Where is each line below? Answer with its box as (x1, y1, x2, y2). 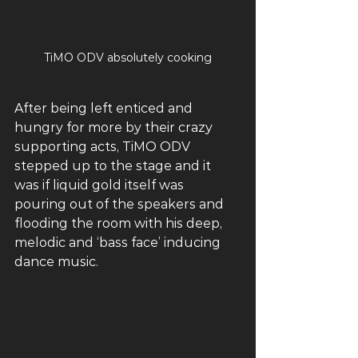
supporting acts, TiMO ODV (14, 138, 193, 154)
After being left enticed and (14, 100, 196, 116)
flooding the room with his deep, (14, 215, 225, 231)
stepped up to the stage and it (14, 157, 214, 173)
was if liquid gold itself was (14, 177, 187, 193)
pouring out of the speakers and (14, 196, 227, 212)
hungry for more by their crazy (14, 119, 216, 135)
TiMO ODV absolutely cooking (44, 50, 212, 65)
